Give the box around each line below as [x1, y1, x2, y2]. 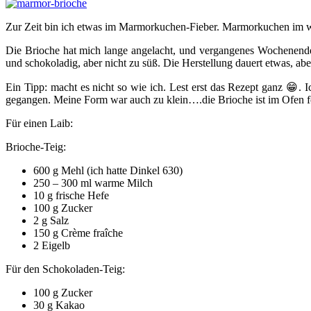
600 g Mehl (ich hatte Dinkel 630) [33, 164, 183, 176]
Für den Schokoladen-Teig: [6, 262, 125, 275]
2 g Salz [33, 214, 69, 226]
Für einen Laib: [6, 117, 73, 129]
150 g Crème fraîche [33, 226, 123, 239]
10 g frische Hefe [33, 189, 109, 201]
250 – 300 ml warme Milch [33, 176, 153, 189]
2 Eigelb [33, 239, 70, 251]
